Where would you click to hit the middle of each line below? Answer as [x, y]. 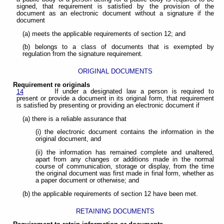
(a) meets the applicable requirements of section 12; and [104, 34]
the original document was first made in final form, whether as [124, 173]
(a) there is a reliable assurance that [75, 119]
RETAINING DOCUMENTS [115, 211]
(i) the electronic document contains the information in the [124, 132]
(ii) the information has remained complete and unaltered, [124, 152]
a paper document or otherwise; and [87, 180]
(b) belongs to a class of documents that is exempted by [118, 47]
